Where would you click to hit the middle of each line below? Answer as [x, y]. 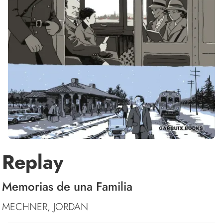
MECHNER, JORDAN [45, 207]
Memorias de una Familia [67, 186]
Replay [33, 162]
